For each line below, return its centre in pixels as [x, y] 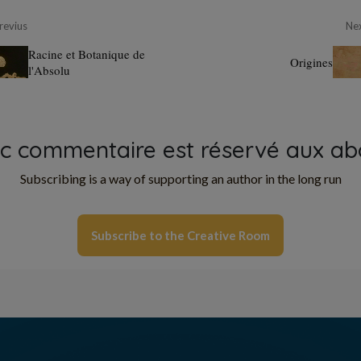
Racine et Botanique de [87, 54]
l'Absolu [49, 70]
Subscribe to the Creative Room [180, 235]
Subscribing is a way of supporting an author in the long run [180, 178]
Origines [311, 62]
